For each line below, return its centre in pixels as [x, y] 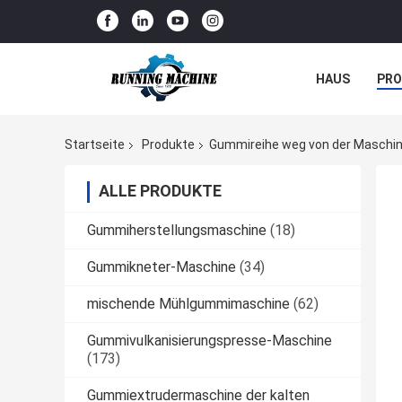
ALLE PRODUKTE [160, 191]
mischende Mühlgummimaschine [188, 304]
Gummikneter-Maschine [162, 267]
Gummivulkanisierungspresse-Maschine [210, 341]
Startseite [95, 145]
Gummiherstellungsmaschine [177, 231]
